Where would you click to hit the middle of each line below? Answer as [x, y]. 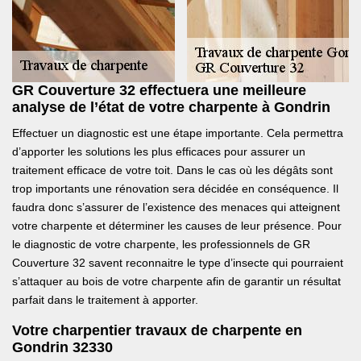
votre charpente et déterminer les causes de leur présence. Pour [177, 226]
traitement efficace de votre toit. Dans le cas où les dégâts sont [172, 170]
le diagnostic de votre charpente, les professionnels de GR [161, 245]
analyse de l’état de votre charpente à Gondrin [171, 108]
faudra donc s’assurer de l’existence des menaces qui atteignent [176, 207]
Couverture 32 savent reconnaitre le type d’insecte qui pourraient [178, 263]
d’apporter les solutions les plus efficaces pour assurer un [159, 152]
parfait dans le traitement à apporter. [105, 300]
